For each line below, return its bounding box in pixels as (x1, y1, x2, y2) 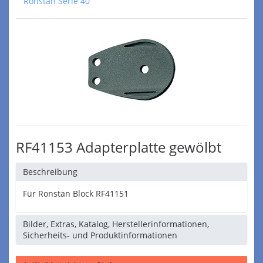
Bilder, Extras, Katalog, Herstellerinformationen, (23, 218, 209, 230)
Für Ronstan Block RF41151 (23, 188, 129, 199)
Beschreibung (23, 166, 77, 177)
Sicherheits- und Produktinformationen (23, 230, 177, 241)
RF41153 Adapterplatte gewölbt (16, 137, 221, 157)
